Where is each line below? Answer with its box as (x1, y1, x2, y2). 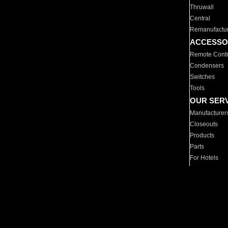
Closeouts (190, 121, 218, 128)
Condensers (190, 62, 224, 69)
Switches (190, 73, 215, 80)
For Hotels (190, 154, 219, 161)
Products (190, 132, 215, 139)
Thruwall (190, 4, 214, 11)
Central (190, 15, 211, 22)
